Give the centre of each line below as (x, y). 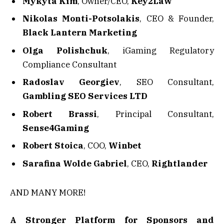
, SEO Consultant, (167, 82)
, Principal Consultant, (156, 114)
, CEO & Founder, (177, 19)
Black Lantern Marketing (80, 33)
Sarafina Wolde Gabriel (75, 163)
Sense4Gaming (56, 128)
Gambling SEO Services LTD (85, 96)
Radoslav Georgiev (71, 82)
